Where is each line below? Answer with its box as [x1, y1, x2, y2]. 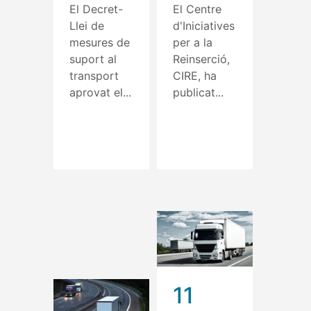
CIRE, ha [173, 68, 217, 83]
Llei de [69, 18, 104, 33]
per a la [173, 35, 212, 49]
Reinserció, [173, 51, 230, 66]
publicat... [173, 85, 224, 99]
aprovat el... [69, 85, 131, 99]
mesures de [69, 35, 130, 49]
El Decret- [69, 1, 123, 16]
